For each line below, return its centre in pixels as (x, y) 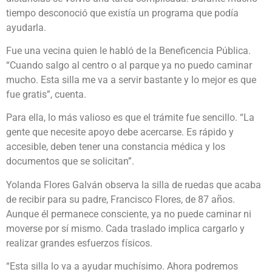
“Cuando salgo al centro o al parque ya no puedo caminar (129, 65)
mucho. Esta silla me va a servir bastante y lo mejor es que (131, 80)
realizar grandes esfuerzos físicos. (79, 243)
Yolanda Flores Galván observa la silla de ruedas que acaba (134, 185)
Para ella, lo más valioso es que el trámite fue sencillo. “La (130, 118)
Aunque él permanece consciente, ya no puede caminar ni (129, 214)
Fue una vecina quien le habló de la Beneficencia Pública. (128, 50)
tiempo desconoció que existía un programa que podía (122, 13)
